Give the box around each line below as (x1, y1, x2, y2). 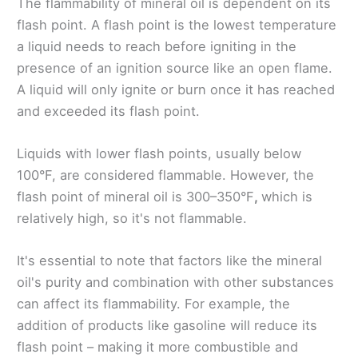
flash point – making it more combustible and (17, 339, 298, 356)
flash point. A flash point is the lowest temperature (17, 16, 336, 33)
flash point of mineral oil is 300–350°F (17, 189, 254, 205)
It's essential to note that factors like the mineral (17, 253, 322, 269)
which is (261, 189, 312, 205)
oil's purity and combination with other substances (17, 274, 334, 291)
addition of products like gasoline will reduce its (17, 317, 317, 334)
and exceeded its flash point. (17, 102, 200, 119)
